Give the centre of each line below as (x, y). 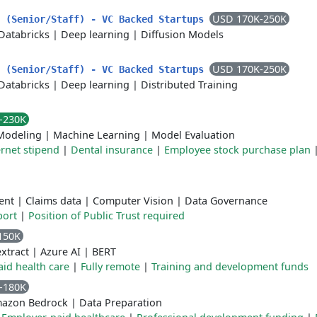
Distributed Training (189, 85)
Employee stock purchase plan (237, 150)
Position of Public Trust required (106, 215)
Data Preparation (121, 302)
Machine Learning (97, 135)
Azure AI (60, 252)
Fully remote (110, 266)
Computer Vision (133, 201)
